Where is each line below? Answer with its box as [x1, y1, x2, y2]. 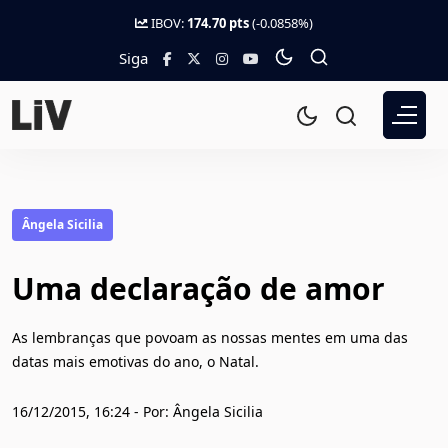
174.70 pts [187, 14, 249, 32]
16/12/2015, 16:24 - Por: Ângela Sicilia [12, 402, 263, 421]
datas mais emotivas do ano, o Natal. [12, 352, 259, 371]
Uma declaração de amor [12, 268, 385, 309]
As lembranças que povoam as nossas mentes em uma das [12, 328, 408, 347]
